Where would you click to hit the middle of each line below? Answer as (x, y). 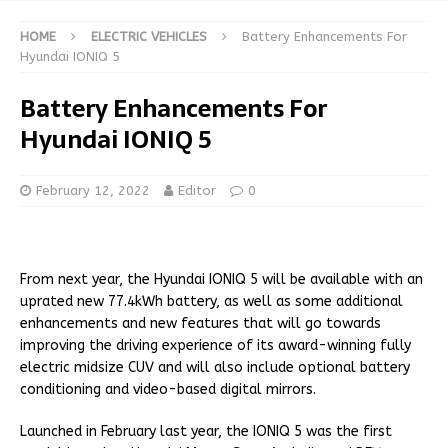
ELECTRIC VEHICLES (149, 37)
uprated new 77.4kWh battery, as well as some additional (211, 302)
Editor (197, 191)
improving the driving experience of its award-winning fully (215, 346)
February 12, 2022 (93, 191)
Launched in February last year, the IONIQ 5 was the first (206, 432)
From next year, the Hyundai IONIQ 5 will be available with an (221, 280)
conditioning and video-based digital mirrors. (168, 390)
